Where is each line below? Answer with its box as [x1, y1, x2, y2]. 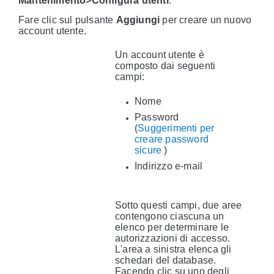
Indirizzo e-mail [135, 161, 203, 171]
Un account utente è [115, 50, 204, 60]
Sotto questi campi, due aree [115, 200, 242, 210]
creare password [135, 134, 209, 144]
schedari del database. [115, 255, 217, 265]
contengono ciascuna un [115, 211, 224, 221]
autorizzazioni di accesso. [115, 233, 231, 243]
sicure [135, 145, 162, 155]
